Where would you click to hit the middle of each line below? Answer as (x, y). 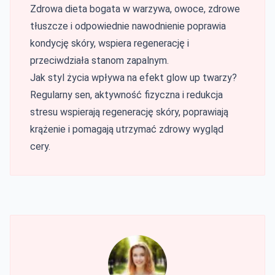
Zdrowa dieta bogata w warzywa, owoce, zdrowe (135, 9)
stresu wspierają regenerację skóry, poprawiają (129, 112)
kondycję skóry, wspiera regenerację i (110, 43)
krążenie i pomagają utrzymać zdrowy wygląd (127, 129)
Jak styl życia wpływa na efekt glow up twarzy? (134, 77)
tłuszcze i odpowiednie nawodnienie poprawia (128, 26)
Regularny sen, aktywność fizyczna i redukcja (126, 95)
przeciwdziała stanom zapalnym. (99, 60)
